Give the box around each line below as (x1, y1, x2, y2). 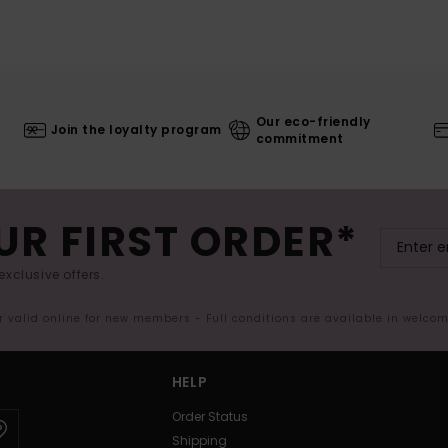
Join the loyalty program (50, 121, 222, 139)
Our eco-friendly (255, 112, 371, 130)
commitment (255, 129, 344, 147)
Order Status (171, 407, 248, 425)
